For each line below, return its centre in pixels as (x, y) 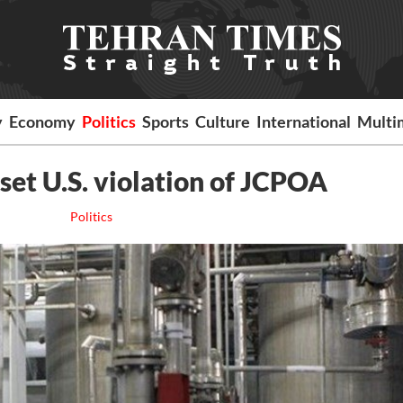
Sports (166, 121)
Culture (223, 121)
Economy (43, 121)
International (304, 121)
